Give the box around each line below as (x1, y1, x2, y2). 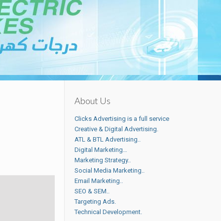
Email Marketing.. (74, 177, 123, 184)
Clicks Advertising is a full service (74, 115, 170, 122)
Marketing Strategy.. (74, 156, 131, 164)
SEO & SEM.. (74, 187, 110, 195)
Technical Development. (74, 208, 143, 216)
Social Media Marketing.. (74, 167, 145, 174)
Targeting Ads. (74, 198, 116, 205)
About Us (74, 95, 111, 106)
